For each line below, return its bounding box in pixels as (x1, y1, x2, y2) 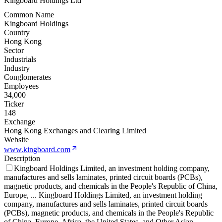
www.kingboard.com (4, 145, 70, 154)
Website (4, 135, 29, 144)
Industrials (4, 55, 36, 64)
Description (4, 154, 40, 163)
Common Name (4, 10, 54, 19)
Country (4, 28, 30, 37)
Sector (4, 46, 24, 55)
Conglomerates (4, 73, 51, 82)
